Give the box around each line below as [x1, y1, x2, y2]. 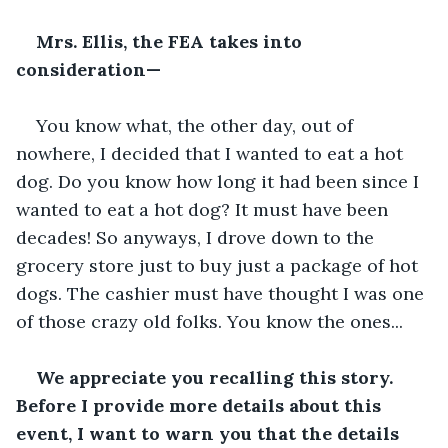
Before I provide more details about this [16, 393, 386, 417]
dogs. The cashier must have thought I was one [16, 281, 429, 305]
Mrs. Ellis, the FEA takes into [36, 29, 307, 53]
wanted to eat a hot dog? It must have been [16, 197, 393, 221]
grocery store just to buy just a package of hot [16, 253, 423, 277]
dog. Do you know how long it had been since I [16, 169, 424, 193]
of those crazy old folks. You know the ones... [16, 309, 403, 333]
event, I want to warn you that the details [16, 421, 404, 445]
